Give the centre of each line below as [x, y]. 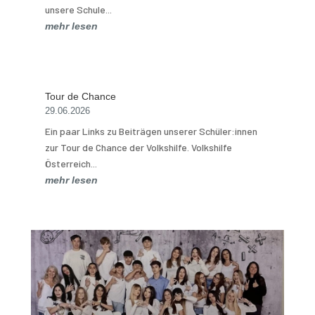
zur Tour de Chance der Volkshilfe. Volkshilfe [138, 147]
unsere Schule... [78, 9]
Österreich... [71, 163]
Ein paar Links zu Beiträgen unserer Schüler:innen [151, 131]
